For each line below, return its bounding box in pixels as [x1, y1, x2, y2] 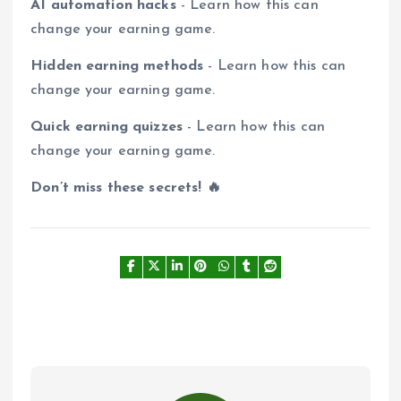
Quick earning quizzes [30, 119, 183, 134]
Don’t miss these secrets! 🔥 [30, 180, 221, 195]
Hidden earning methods [30, 58, 204, 73]
